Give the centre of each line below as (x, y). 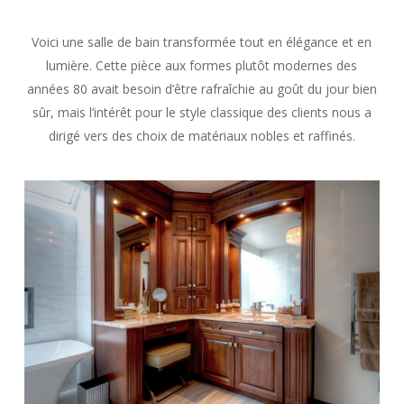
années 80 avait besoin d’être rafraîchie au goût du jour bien (202, 89)
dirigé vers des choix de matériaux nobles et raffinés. (202, 136)
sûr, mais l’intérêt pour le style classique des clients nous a (202, 112)
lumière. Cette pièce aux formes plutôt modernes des (202, 65)
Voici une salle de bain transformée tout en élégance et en (202, 42)
